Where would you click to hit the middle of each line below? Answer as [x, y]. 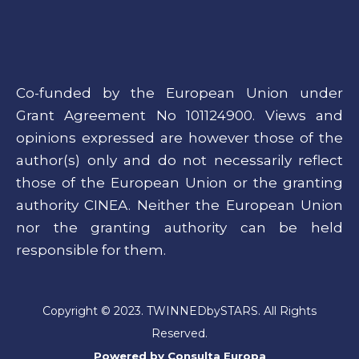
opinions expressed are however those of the [179, 137]
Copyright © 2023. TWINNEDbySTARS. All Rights [179, 311]
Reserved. [179, 333]
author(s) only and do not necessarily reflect [179, 160]
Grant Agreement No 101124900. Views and [179, 115]
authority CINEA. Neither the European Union [179, 205]
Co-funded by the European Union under [179, 93]
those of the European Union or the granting [179, 182]
